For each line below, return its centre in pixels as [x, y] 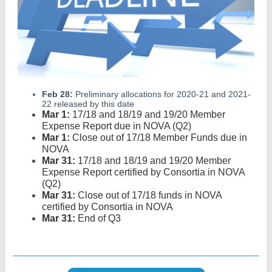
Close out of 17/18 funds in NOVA [148, 195]
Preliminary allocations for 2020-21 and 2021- [162, 94]
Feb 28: [57, 94]
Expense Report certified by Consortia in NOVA [143, 172]
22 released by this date [88, 104]
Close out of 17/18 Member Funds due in [158, 138]
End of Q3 [98, 218]
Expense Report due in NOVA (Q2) [117, 126]
